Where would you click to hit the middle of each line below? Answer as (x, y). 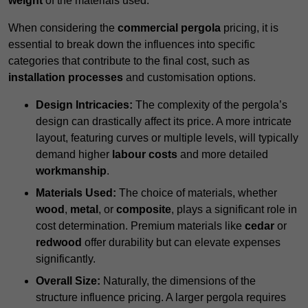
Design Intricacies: (84, 105)
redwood (59, 243)
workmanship (71, 171)
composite (144, 210)
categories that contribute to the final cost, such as (129, 61)
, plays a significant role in (234, 210)
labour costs (145, 155)
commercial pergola (169, 28)
